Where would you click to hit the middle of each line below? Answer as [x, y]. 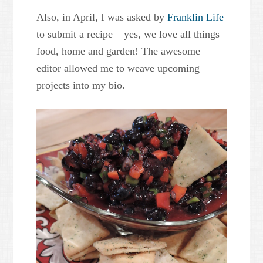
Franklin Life [196, 17]
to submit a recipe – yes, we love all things [128, 34]
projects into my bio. [81, 85]
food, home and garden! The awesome [119, 51]
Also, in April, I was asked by [102, 17]
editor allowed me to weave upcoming [118, 68]
